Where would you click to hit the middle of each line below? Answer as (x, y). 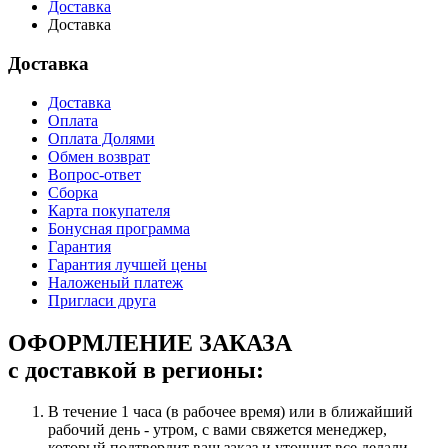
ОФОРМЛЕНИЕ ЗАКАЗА (150, 342)
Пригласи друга (102, 300)
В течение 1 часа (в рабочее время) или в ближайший (230, 412)
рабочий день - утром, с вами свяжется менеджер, (217, 430)
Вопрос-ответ (94, 174)
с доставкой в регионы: (136, 369)
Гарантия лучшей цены (127, 264)
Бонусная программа (119, 228)
